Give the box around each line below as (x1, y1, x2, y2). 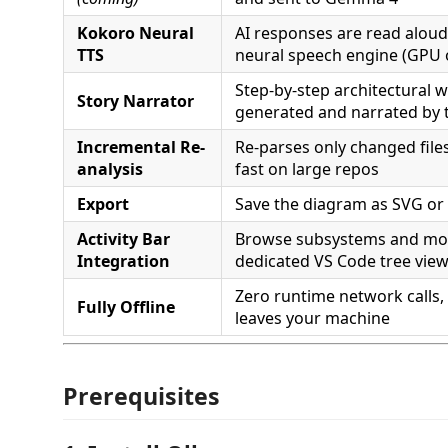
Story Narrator (77, 90, 194, 112)
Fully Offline (77, 296, 175, 318)
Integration (77, 250, 170, 272)
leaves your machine (235, 307, 390, 329)
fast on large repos (235, 158, 379, 180)
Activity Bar (77, 228, 170, 250)
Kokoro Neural (77, 22, 194, 44)
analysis (77, 158, 143, 180)
